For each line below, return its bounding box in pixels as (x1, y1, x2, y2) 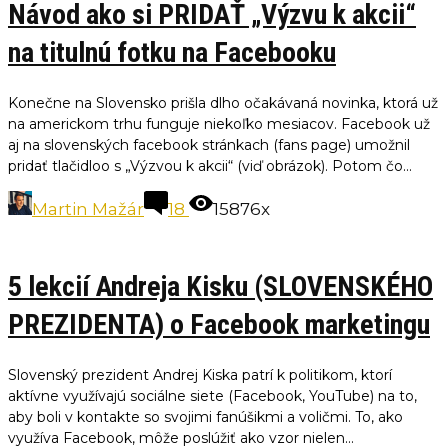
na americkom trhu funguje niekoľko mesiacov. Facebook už (8, 115, 430, 134)
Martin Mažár (32, 199, 144, 220)
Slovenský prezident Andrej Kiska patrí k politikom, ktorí (8, 366, 392, 385)
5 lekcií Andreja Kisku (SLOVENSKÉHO (8, 270, 433, 304)
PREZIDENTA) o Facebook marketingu (8, 308, 430, 342)
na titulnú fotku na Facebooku (8, 36, 336, 69)
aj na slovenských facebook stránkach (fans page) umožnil (8, 136, 410, 155)
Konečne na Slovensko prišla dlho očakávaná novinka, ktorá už (8, 94, 438, 113)
